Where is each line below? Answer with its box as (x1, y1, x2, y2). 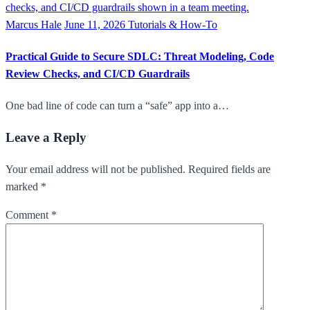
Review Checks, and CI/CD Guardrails (6, 68, 190, 80)
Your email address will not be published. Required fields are (6, 163, 271, 175)
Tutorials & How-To (128, 18, 217, 30)
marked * (6, 180, 46, 192)
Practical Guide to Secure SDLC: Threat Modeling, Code (6, 51, 274, 63)
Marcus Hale (6, 18, 62, 30)
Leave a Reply (6, 130, 86, 145)
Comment (6, 208, 51, 221)
